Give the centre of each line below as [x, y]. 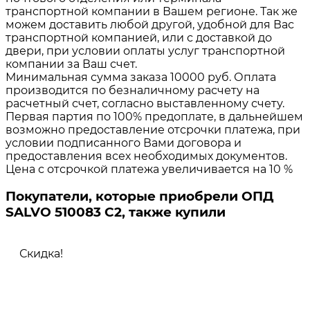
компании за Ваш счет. [71, 64]
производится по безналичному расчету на [133, 90]
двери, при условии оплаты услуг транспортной [145, 51]
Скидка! [41, 254]
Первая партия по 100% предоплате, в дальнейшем [154, 116]
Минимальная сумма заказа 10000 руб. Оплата [141, 77]
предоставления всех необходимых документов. [146, 156]
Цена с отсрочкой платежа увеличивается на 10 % [149, 169]
